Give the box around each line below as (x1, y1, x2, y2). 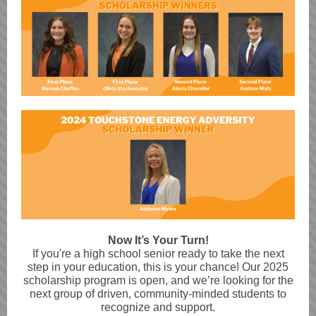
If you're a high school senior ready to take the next (32, 248, 284, 260)
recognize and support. (101, 301, 215, 313)
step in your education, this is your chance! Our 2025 (28, 261, 288, 273)
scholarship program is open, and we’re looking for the (23, 274, 293, 286)
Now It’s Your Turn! (107, 234, 209, 246)
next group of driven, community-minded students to (30, 288, 286, 300)
